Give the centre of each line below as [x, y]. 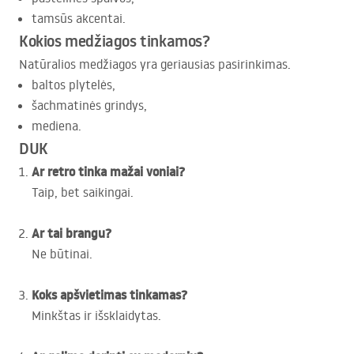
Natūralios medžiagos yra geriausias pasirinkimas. [155, 64]
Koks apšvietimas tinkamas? [109, 295]
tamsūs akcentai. [79, 19]
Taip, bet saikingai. [83, 192]
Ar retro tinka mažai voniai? [108, 172]
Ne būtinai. [62, 254]
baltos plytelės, [73, 85]
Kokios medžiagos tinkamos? [115, 41]
